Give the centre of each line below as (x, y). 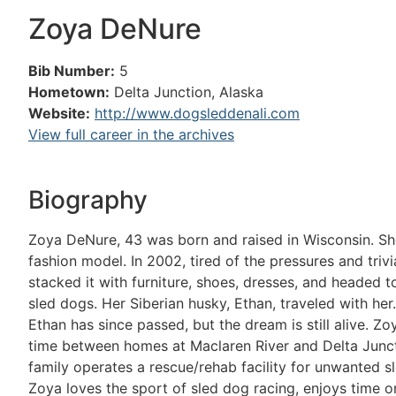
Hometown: (69, 92)
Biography (88, 200)
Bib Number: (72, 71)
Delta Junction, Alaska (189, 92)
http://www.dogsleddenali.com (197, 113)
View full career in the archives (131, 134)
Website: (59, 113)
